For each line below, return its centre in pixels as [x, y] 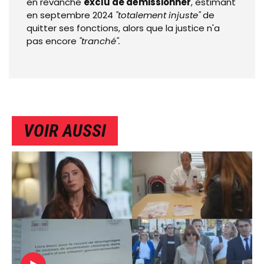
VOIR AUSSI [65, 131]
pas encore [53, 41]
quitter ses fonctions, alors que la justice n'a [123, 28]
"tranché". [100, 41]
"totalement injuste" [158, 15]
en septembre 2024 [71, 15]
